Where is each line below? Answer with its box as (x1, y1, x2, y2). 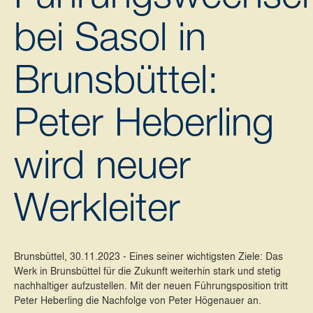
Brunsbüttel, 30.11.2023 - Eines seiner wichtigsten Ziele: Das (14, 248, 283, 263)
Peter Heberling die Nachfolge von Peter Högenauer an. (14, 292, 261, 307)
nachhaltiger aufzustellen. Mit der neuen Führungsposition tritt (14, 277, 288, 292)
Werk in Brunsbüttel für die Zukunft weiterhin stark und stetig (14, 263, 281, 277)
